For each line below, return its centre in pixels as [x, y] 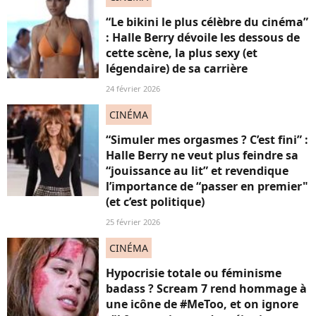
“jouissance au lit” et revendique [197, 171]
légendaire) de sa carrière [177, 68]
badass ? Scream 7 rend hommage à [206, 288]
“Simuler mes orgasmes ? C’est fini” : [207, 140]
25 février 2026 [133, 222]
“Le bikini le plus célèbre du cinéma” [207, 22]
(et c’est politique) [155, 202]
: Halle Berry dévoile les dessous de [203, 37]
